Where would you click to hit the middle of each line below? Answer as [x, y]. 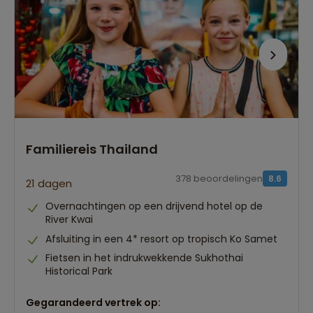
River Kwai [69, 220]
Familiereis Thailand [92, 150]
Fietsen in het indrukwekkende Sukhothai [144, 258]
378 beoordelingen [219, 178]
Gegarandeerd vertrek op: [93, 303]
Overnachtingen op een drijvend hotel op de [154, 206]
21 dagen [49, 184]
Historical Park [79, 271]
